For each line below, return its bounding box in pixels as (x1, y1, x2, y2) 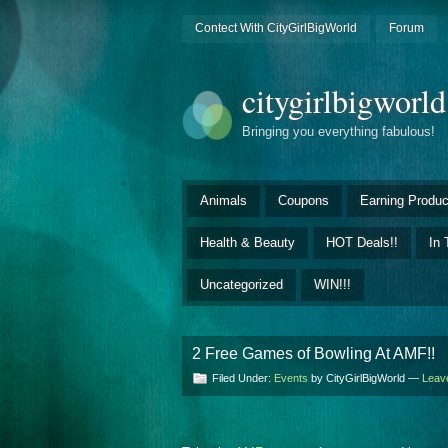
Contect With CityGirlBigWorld (194, 21, 357, 35)
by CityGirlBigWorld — (308, 371, 422, 384)
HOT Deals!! (326, 234, 398, 250)
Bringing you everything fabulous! (242, 124, 435, 140)
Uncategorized (200, 276, 283, 292)
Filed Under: (212, 371, 274, 384)
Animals (200, 192, 247, 208)
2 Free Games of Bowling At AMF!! (192, 344, 435, 362)
